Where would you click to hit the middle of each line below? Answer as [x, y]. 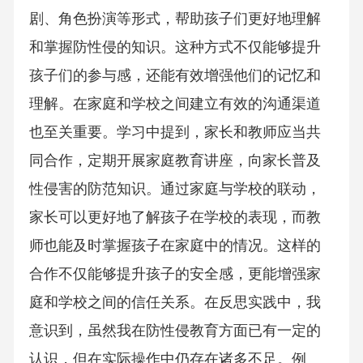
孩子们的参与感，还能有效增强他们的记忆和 [175, 76]
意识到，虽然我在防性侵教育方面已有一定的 [175, 331]
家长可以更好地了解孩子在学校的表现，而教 [175, 218]
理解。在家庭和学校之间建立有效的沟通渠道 [175, 104]
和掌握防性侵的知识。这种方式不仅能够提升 [175, 47]
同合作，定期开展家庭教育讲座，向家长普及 [175, 161]
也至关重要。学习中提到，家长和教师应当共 [175, 132]
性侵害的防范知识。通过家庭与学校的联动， [175, 189]
